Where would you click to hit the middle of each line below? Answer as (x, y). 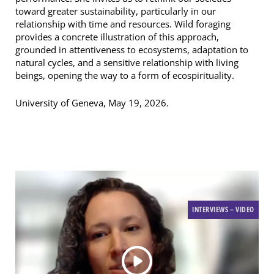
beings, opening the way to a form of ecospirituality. (125, 76)
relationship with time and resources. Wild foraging (123, 24)
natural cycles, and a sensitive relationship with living (127, 63)
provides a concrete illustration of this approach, (117, 37)
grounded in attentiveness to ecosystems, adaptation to (132, 50)
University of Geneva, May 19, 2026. (92, 103)
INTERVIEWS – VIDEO (223, 210)
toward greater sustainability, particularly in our (116, 11)
